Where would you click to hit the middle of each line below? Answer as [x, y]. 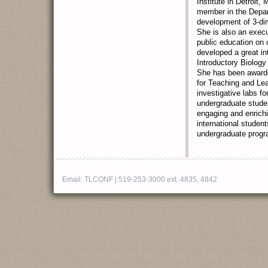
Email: [73, 179]
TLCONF [99, 179]
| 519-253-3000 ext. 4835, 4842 [165, 179]
